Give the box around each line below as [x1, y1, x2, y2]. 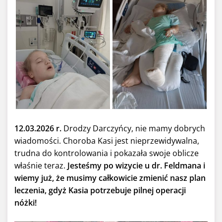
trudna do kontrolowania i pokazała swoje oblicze [14, 148, 199, 159]
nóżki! [14, 197, 37, 209]
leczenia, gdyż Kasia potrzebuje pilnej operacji [14, 185, 186, 196]
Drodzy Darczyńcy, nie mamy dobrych [61, 123, 205, 134]
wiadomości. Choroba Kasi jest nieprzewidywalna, [14, 135, 199, 147]
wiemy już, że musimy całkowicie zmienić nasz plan [14, 172, 206, 184]
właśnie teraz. [14, 160, 65, 171]
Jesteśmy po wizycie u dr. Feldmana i [65, 160, 205, 171]
